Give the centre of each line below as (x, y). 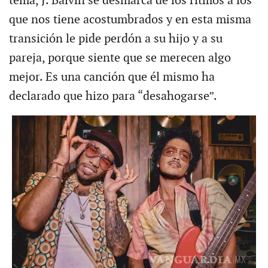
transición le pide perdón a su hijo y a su (115, 39)
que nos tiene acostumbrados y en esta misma (130, 20)
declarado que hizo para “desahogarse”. (113, 97)
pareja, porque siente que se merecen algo (120, 58)
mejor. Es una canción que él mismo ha (112, 77)
